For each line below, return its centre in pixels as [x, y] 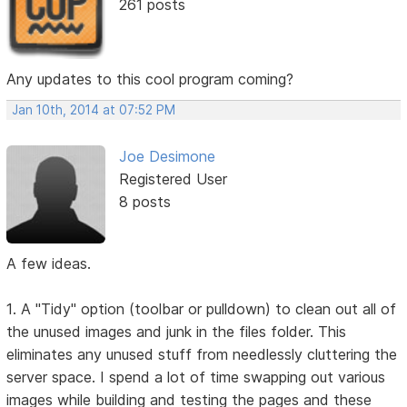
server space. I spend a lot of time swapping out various [196, 377]
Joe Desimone [167, 156]
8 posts [144, 201]
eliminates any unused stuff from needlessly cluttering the [202, 355]
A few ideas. [49, 264]
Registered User [173, 179]
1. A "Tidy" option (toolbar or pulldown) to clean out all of [202, 309]
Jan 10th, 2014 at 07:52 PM [94, 109]
